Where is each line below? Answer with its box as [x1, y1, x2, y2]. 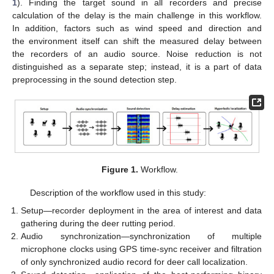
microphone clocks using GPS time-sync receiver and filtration [21, 243, 262, 254]
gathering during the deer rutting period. [21, 218, 176, 228]
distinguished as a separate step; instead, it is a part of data [12, 62, 262, 72]
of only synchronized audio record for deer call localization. [21, 256, 248, 267]
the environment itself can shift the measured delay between [12, 36, 262, 46]
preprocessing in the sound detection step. [12, 75, 177, 85]
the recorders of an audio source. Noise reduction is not [12, 49, 262, 59]
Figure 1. [101, 165, 138, 175]
